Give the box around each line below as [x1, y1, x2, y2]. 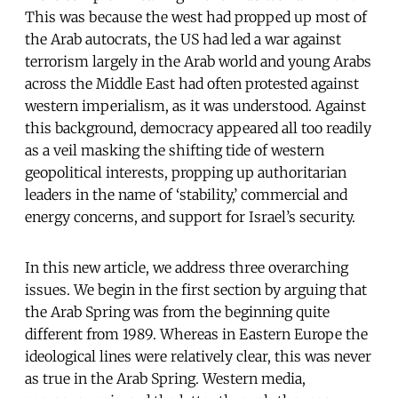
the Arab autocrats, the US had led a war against [25, 29, 341, 48]
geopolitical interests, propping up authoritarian [25, 163, 346, 181]
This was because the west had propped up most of [25, 7, 367, 26]
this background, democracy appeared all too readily [25, 118, 371, 137]
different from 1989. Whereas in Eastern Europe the [25, 324, 368, 343]
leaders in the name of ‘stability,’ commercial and [25, 185, 347, 203]
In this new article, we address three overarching [25, 258, 348, 276]
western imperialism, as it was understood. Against [25, 96, 366, 115]
